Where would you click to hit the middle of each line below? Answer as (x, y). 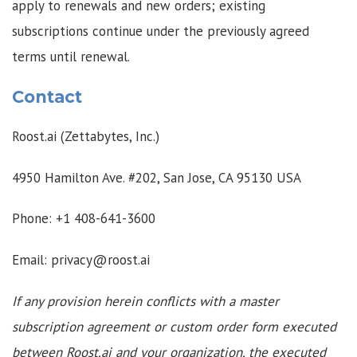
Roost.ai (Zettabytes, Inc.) (86, 137)
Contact (47, 96)
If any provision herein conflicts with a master (145, 301)
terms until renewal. (71, 57)
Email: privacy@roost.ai (81, 260)
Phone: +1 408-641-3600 (84, 219)
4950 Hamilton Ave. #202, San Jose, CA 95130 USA (157, 177)
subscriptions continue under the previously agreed (161, 31)
